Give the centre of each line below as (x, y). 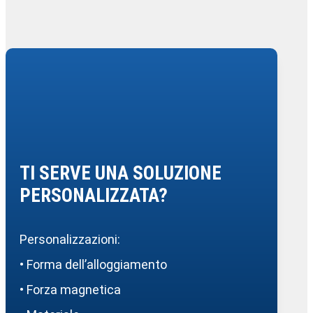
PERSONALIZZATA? (94, 196)
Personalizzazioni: (70, 240)
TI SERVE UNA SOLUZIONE (121, 174)
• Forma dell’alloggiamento (93, 265)
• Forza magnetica (70, 290)
